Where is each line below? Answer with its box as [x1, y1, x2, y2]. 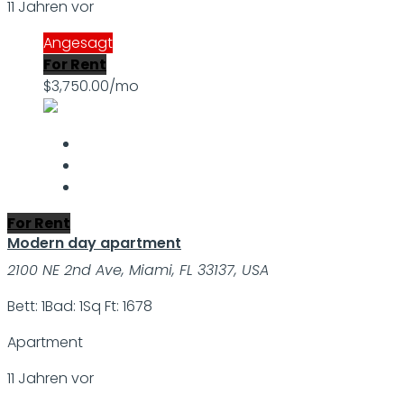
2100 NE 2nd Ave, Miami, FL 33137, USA [7, 260, 269, 281]
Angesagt [43, 32, 113, 54]
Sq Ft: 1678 [83, 296, 152, 317]
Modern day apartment [7, 233, 181, 254]
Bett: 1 [7, 296, 45, 317]
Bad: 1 [45, 296, 83, 317]
